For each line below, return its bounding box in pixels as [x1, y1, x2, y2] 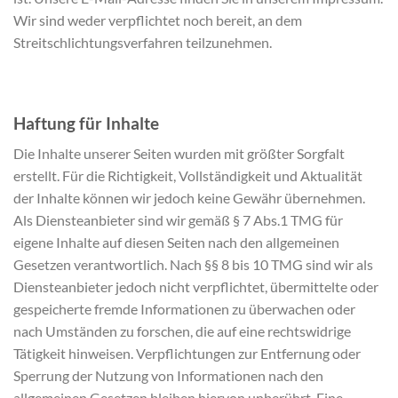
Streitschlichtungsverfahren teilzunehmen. [13, 33, 272, 51]
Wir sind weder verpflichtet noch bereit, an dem [13, 11, 302, 28]
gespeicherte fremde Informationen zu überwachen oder [13, 300, 355, 318]
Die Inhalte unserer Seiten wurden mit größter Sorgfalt [13, 145, 345, 163]
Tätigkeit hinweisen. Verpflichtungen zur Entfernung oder [13, 345, 361, 362]
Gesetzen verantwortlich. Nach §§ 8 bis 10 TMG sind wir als [13, 256, 373, 274]
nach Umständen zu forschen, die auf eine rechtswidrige [13, 322, 351, 340]
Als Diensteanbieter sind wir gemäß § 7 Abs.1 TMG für [13, 211, 343, 229]
